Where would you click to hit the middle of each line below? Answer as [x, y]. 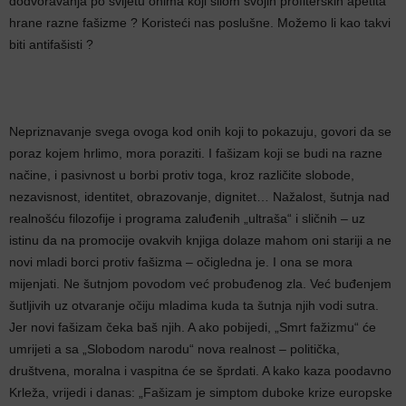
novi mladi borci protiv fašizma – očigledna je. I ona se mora [181, 262]
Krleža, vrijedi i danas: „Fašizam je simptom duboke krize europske [201, 392]
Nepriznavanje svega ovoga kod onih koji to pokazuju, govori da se [200, 131]
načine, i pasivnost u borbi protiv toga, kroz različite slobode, [182, 175]
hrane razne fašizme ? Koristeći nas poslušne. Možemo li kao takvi [200, 23]
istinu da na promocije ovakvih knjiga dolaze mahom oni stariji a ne [200, 240]
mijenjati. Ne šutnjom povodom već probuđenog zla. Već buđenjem [200, 284]
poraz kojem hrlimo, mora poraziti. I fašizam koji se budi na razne [196, 153]
